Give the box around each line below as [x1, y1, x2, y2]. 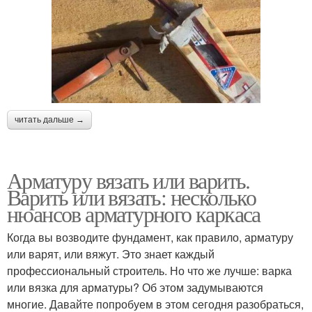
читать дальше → [15, 115, 84, 125]
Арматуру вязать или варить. [7, 165, 250, 196]
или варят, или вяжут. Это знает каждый [7, 246, 214, 263]
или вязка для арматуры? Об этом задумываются [7, 279, 263, 296]
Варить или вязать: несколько [7, 182, 256, 212]
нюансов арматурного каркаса [7, 198, 260, 229]
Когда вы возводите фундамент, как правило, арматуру [7, 229, 293, 246]
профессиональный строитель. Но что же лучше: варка [7, 263, 292, 279]
